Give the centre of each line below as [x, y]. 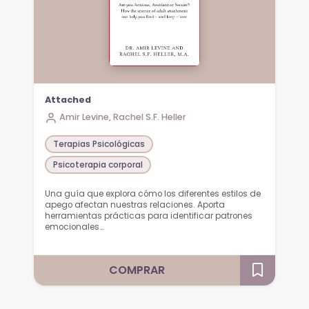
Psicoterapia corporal [98, 165]
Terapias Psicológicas [99, 143]
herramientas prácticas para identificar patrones [149, 216]
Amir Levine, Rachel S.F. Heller [123, 117]
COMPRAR [137, 270]
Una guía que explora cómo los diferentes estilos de [153, 194]
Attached [68, 100]
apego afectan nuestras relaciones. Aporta [135, 205]
